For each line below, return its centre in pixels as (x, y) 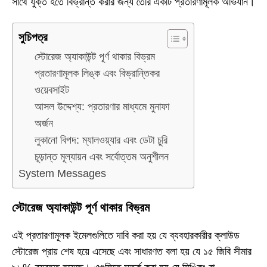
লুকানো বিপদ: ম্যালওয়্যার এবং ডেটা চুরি (101, 140)
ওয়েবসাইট (52, 90)
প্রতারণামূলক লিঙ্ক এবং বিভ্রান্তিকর (97, 74)
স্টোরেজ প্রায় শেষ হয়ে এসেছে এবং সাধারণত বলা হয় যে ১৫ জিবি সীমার (132, 251)
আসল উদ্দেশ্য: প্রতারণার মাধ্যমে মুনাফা (102, 107)
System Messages (62, 174)
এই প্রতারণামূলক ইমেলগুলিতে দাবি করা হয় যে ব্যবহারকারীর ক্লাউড (126, 235)
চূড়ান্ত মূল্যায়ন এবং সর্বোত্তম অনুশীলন (102, 157)
